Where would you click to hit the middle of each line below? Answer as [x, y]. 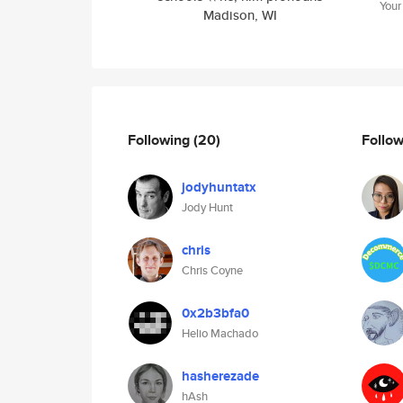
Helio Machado [220, 333]
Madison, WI [240, 15]
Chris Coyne [212, 270]
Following [161, 139]
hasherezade [220, 376]
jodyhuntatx [219, 187]
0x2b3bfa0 [215, 313]
